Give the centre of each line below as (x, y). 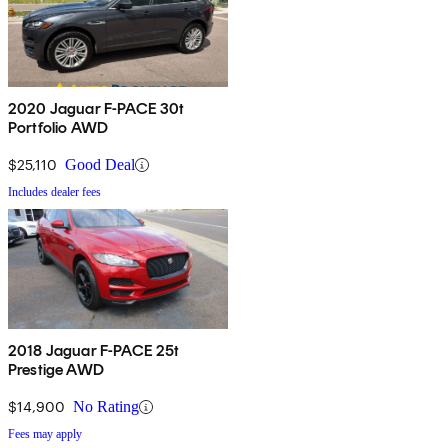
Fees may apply (45, 434)
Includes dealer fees (54, 192)
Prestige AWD (56, 370)
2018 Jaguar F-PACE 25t (94, 351)
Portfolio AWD (58, 128)
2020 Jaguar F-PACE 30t (96, 109)
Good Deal (100, 165)
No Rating (106, 407)
